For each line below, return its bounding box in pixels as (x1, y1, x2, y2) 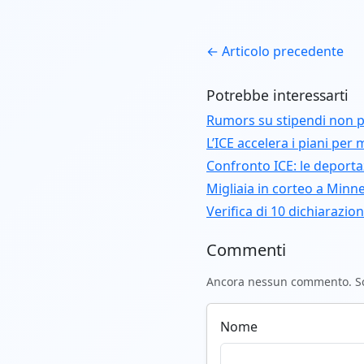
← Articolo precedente (206, 42, 344, 61)
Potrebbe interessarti (206, 85, 349, 106)
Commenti (206, 239, 286, 262)
